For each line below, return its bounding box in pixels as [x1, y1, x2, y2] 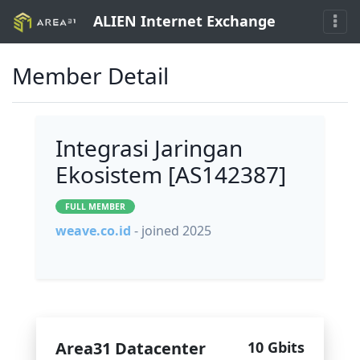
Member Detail [12, 60, 169, 92]
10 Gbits [247, 337, 305, 358]
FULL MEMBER [65, 201, 125, 213]
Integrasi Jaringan [55, 133, 243, 164]
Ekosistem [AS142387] [55, 159, 286, 190]
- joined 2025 [134, 222, 211, 240]
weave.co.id [55, 222, 131, 240]
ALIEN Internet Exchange [88, 11, 276, 31]
